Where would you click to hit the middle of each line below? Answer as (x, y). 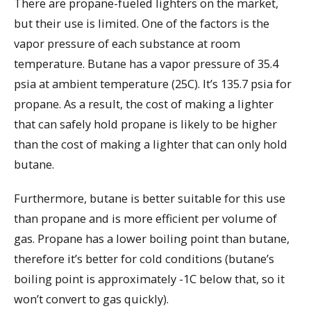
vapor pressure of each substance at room (127, 44)
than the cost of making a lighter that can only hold (151, 144)
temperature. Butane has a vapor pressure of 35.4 (146, 64)
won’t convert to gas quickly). (91, 299)
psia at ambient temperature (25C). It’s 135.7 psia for (153, 84)
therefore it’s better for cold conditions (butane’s (144, 258)
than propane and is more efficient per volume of (145, 218)
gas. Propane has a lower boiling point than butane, (152, 238)
